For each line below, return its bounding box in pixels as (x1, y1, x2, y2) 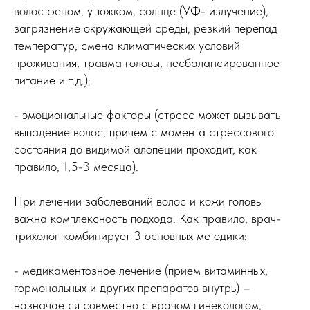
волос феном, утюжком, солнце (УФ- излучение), (14, 3, 268, 19)
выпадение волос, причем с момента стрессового (14, 125, 274, 140)
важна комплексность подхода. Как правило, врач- (14, 211, 281, 226)
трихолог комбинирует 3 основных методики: (14, 228, 250, 244)
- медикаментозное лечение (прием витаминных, (14, 263, 268, 278)
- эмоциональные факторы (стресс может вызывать (14, 107, 280, 122)
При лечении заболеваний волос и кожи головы (14, 194, 263, 209)
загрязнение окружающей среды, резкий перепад (14, 21, 277, 36)
